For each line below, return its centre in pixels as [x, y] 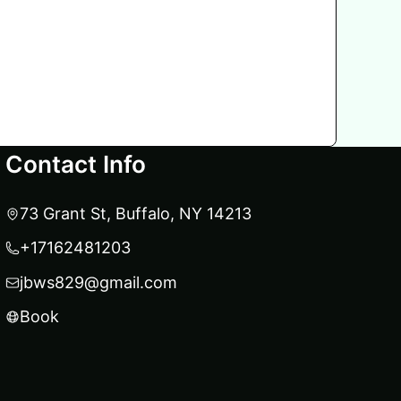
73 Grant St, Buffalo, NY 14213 [136, 213]
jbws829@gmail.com [98, 282]
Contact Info [76, 164]
